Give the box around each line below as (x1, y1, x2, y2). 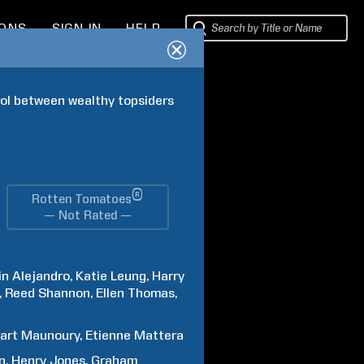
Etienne (85, 327, 132, 343)
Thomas (128, 285, 175, 301)
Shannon (38, 285, 91, 301)
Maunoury (21, 327, 80, 343)
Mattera (134, 327, 184, 343)
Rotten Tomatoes (32, 192, 132, 206)
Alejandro (12, 268, 71, 284)
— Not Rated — (43, 208, 132, 223)
